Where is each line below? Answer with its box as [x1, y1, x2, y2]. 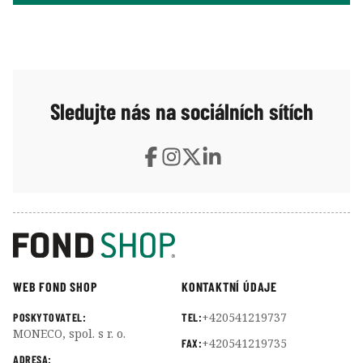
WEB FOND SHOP [13, 279, 97, 295]
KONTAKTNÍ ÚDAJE [181, 279, 277, 295]
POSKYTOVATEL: [13, 310, 87, 325]
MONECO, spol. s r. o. [13, 326, 126, 342]
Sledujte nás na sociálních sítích [49, 96, 314, 125]
